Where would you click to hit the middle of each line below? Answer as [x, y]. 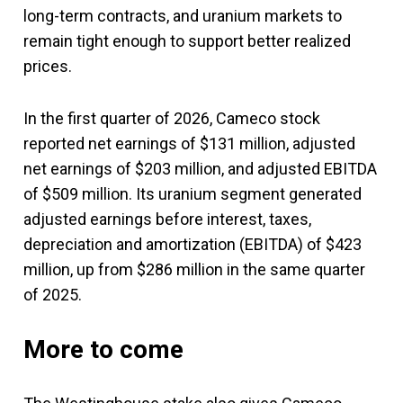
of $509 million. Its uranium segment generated [193, 193]
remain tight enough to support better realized [187, 40]
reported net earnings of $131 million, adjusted [189, 143]
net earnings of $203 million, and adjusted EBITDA [200, 168]
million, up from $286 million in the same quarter [194, 269]
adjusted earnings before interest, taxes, [167, 219]
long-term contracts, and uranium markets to [183, 15]
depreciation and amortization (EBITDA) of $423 [193, 244]
